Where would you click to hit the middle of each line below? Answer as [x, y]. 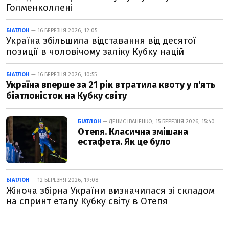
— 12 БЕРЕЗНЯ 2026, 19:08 [64, 180]
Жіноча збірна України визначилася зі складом [110, 191]
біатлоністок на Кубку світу [66, 96]
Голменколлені [39, 8]
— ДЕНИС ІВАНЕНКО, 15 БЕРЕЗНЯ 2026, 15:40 [158, 121]
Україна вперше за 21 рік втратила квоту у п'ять [111, 85]
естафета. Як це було [124, 142]
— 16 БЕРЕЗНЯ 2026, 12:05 [63, 30]
